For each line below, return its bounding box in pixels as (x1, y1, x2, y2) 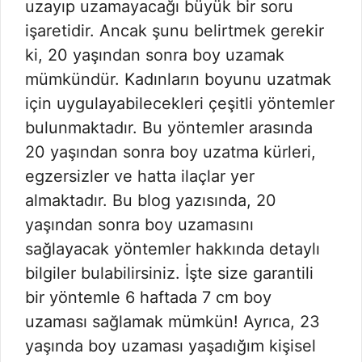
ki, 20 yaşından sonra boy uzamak (25, 45, 284, 65)
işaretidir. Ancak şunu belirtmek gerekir (25, 21, 324, 40)
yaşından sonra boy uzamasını (25, 215, 254, 234)
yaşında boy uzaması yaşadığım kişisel (25, 336, 316, 356)
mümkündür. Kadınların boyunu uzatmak (25, 69, 331, 89)
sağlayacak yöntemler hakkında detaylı (25, 239, 320, 259)
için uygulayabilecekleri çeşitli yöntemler (25, 94, 335, 113)
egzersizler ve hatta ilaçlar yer (25, 166, 255, 186)
